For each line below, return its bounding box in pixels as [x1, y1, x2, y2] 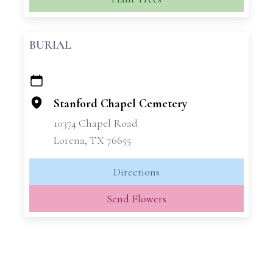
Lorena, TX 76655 [54, 133, 131, 147]
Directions [113, 165, 160, 179]
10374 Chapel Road [54, 116, 138, 130]
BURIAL [29, 38, 71, 52]
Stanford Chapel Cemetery [54, 96, 187, 111]
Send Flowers [107, 192, 166, 205]
